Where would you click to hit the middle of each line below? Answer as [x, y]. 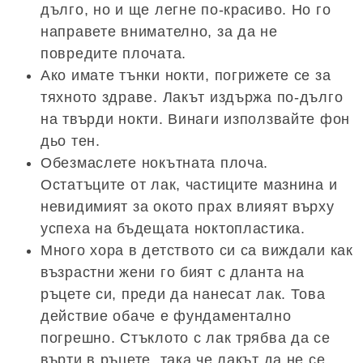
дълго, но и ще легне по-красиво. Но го [186, 10]
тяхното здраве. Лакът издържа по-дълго [192, 98]
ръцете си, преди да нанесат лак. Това [183, 295]
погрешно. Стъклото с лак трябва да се [186, 338]
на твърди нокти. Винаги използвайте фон [196, 120]
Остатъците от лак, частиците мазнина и [189, 185]
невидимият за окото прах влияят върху [188, 207]
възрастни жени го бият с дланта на [173, 273]
